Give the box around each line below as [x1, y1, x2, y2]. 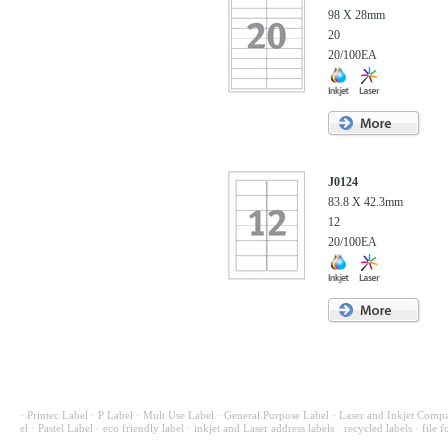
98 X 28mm [328, 8, 385, 22]
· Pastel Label [31, 422, 93, 434]
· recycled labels [337, 422, 412, 434]
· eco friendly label [96, 422, 184, 434]
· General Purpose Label [217, 409, 329, 421]
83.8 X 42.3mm [328, 195, 403, 209]
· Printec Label [20, 409, 88, 421]
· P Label [91, 409, 133, 421]
